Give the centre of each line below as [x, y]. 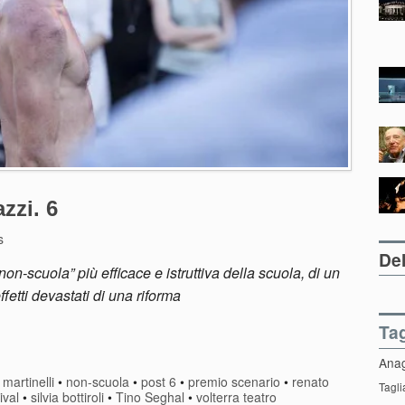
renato [311, 381]
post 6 [159, 381]
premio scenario [235, 381]
